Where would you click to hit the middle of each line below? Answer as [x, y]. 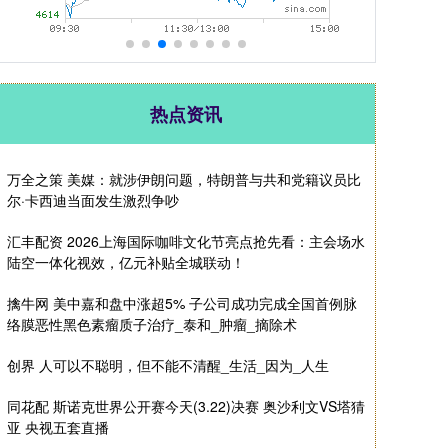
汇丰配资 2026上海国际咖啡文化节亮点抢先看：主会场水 [186, 241]
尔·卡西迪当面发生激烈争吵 [93, 200]
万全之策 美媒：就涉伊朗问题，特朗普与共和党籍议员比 [184, 179]
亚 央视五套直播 [58, 427]
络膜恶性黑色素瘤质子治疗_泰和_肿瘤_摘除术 [152, 324]
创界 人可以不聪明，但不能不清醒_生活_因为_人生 [168, 365]
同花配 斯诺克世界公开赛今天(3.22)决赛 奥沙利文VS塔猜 [186, 406]
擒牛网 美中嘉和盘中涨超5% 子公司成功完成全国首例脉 [182, 303]
